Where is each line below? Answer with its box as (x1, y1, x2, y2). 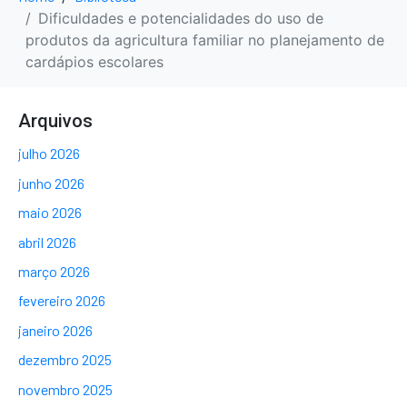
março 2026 (18, 263, 90, 280)
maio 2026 (18, 203, 82, 222)
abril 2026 (18, 233, 76, 251)
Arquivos (18, 110, 93, 133)
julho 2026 (18, 144, 80, 163)
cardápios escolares (25, 53, 164, 72)
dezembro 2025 (18, 351, 112, 369)
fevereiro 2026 (18, 292, 105, 310)
